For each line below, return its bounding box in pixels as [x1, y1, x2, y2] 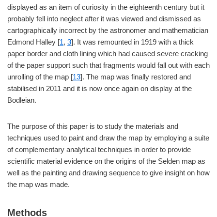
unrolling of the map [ [7, 73, 73, 81]
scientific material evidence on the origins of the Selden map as [7, 157, 205, 165]
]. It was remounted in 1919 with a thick [71, 38, 194, 46]
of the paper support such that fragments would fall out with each [7, 61, 210, 69]
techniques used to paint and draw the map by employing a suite [7, 134, 209, 142]
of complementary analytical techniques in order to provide [7, 145, 191, 154]
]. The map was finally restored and [80, 73, 191, 81]
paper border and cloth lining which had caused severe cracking [7, 49, 208, 58]
